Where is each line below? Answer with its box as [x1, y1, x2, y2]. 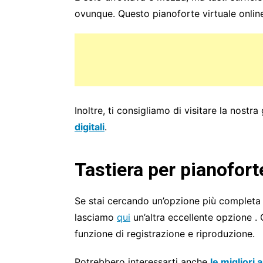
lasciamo [75, 211, 117, 223]
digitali [75, 120, 104, 133]
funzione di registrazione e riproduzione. [75, 227, 255, 240]
